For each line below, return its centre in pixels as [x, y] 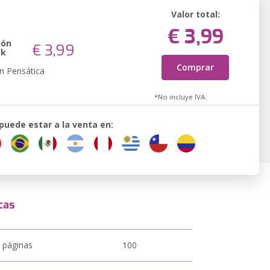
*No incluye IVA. [180, 97]
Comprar [196, 67]
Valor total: [195, 14]
